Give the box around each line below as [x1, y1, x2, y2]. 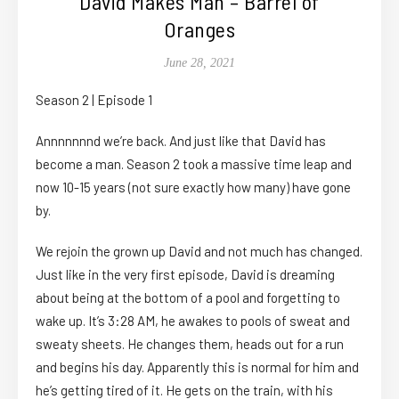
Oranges [163, 16, 236, 43]
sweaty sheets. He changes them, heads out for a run [36, 336, 344, 353]
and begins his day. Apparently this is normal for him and [36, 359, 359, 376]
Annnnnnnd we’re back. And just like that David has [36, 133, 326, 150]
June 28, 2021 [164, 56, 235, 70]
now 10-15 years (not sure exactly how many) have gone [36, 179, 351, 196]
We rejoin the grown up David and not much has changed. [36, 243, 362, 260]
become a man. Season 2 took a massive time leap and [36, 156, 352, 173]
